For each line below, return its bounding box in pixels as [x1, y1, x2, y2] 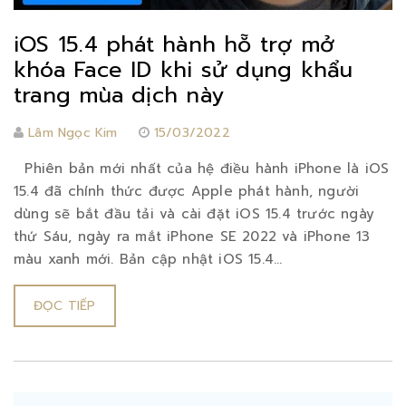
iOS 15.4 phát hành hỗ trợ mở [14, 28, 335, 62]
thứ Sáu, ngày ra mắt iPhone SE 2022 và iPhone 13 [14, 227, 371, 247]
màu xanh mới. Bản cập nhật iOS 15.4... [14, 249, 283, 270]
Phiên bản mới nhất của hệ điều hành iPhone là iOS [14, 159, 390, 179]
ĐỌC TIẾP [34, 296, 96, 316]
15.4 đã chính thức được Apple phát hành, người [14, 181, 360, 202]
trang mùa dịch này [14, 79, 224, 112]
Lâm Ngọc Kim [28, 123, 118, 143]
